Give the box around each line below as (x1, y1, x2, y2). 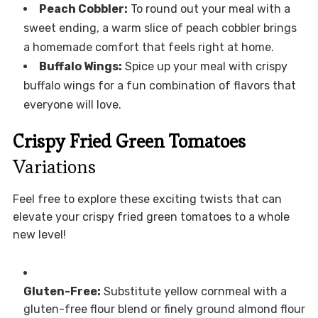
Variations (12, 155, 96, 180)
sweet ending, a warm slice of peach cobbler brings (23, 21, 297, 35)
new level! (12, 228, 66, 242)
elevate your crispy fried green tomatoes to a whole (12, 210, 290, 224)
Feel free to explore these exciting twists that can (12, 192, 282, 207)
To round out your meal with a (127, 2, 290, 16)
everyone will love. (23, 98, 121, 112)
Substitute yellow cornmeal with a (100, 285, 287, 299)
